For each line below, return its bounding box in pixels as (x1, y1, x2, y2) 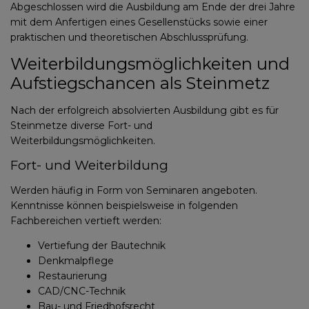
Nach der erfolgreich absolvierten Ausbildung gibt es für (10, 104, 279, 117)
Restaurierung (38, 270, 107, 282)
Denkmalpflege (38, 255, 114, 267)
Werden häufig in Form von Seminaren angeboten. (10, 184, 257, 197)
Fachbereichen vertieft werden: (10, 215, 161, 227)
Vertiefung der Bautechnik (38, 239, 166, 252)
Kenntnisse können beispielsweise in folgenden (10, 199, 238, 212)
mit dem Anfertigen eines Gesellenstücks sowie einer (10, 16, 268, 28)
